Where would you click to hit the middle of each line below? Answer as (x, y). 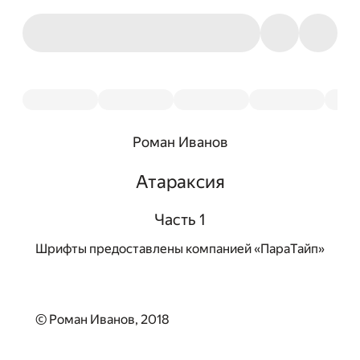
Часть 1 (180, 220)
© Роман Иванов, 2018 (102, 320)
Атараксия (180, 181)
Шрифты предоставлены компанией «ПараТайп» (180, 249)
